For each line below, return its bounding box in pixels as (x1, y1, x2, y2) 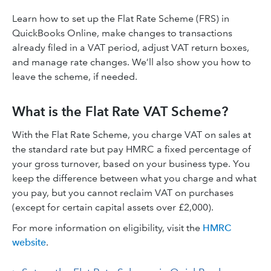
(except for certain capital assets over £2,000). (12, 201, 214, 213)
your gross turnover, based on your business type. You (12, 158, 250, 169)
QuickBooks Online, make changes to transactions (12, 27, 232, 39)
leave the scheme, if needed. (12, 71, 137, 82)
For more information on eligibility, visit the (12, 222, 200, 233)
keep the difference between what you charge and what (12, 172, 256, 184)
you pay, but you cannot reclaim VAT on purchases (12, 187, 233, 198)
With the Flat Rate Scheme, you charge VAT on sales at (12, 129, 251, 140)
